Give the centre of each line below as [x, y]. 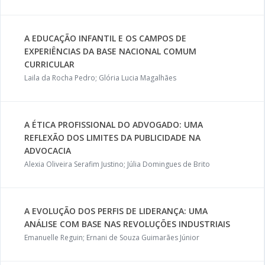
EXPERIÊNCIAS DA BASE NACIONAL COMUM [110, 51]
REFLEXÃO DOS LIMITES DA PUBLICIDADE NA [112, 138]
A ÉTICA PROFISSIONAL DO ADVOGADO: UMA [114, 125]
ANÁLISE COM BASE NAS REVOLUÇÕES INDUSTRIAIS [127, 224]
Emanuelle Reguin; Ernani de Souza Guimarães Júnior [112, 237]
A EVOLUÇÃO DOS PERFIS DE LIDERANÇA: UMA [116, 211]
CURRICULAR [49, 64]
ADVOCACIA [48, 151]
